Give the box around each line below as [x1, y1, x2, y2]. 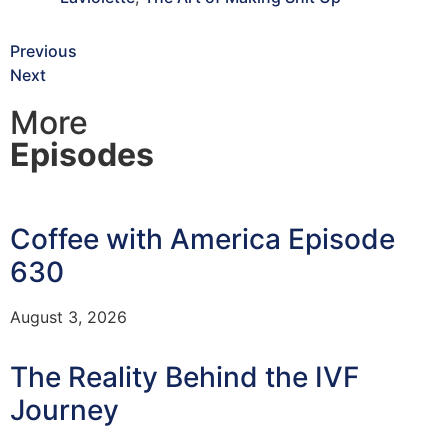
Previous [10, 40, 77, 61]
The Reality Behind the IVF [10, 359, 359, 394]
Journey [10, 392, 119, 427]
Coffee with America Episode [10, 221, 395, 256]
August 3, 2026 [10, 306, 127, 327]
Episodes [10, 134, 154, 174]
